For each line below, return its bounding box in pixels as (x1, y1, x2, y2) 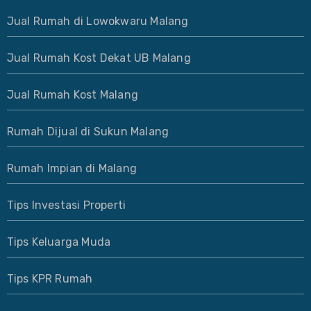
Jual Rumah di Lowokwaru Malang (6, 14, 189, 28)
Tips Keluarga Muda (6, 235, 111, 249)
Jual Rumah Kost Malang (6, 87, 138, 101)
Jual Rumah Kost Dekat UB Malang (6, 51, 191, 65)
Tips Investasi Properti (6, 198, 126, 212)
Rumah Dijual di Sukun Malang (6, 124, 169, 138)
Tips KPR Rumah (6, 271, 93, 285)
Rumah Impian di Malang (6, 161, 137, 175)
